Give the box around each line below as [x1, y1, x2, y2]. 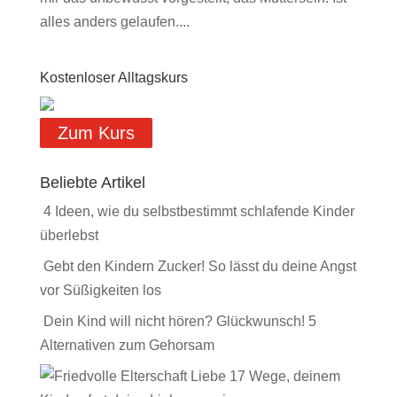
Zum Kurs [57, 123, 135, 143]
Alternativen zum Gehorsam [39, 338, 214, 353]
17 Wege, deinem [229, 369, 340, 384]
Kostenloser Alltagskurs [39, 70, 188, 85]
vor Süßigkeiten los [39, 283, 161, 298]
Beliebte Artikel [39, 174, 145, 191]
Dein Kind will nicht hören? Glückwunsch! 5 [43, 314, 316, 329]
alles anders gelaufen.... [39, 14, 190, 29]
